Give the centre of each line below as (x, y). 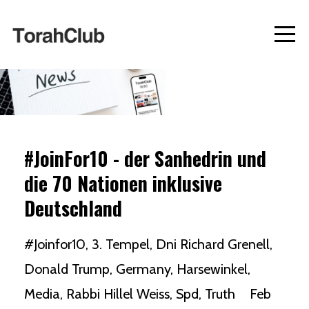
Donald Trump (67, 269)
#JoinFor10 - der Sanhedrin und (145, 158)
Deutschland (73, 208)
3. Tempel (121, 244)
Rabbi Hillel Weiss (118, 294)
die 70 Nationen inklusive (123, 183)
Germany (143, 269)
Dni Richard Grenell (213, 244)
